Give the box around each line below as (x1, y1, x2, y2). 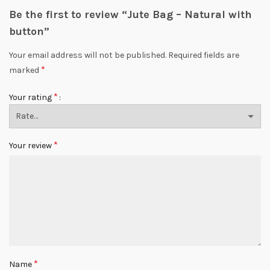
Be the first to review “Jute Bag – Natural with (9, 8, 252, 21)
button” (9, 25, 49, 38)
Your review (9, 140, 54, 151)
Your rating (9, 92, 54, 102)
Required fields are (168, 50, 239, 60)
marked (9, 65, 41, 75)
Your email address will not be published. (9, 50, 166, 60)
